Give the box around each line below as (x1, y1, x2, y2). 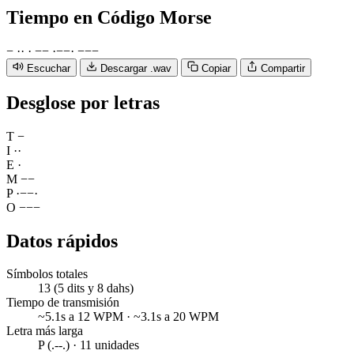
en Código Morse (73, 6, 212, 28)
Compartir (261, 62, 305, 74)
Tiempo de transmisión (6, 296, 119, 310)
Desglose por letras (6, 92, 160, 113)
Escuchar (27, 62, 70, 74)
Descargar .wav (100, 62, 171, 74)
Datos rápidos (6, 230, 118, 251)
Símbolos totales (6, 267, 88, 281)
